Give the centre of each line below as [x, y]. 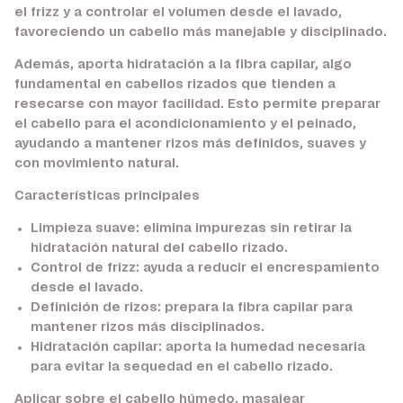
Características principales [107, 197]
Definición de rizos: [95, 308]
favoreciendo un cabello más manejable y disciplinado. [201, 33]
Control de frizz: [85, 269]
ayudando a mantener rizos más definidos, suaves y [190, 144]
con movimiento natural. [97, 164]
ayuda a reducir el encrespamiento [259, 269]
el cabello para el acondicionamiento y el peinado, [185, 125]
